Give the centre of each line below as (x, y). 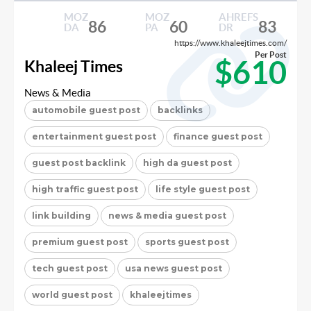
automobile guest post (86, 110)
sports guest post (187, 242)
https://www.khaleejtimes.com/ (230, 42)
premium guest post (80, 242)
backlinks (180, 110)
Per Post (271, 54)
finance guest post (218, 136)
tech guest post (70, 268)
